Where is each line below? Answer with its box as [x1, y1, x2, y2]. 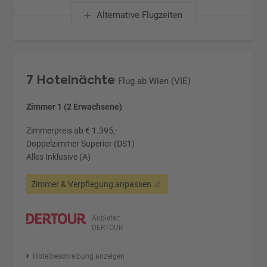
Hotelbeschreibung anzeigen [32, 252, 125, 260]
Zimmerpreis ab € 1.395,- [26, 125, 118, 135]
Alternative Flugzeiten [96, 9, 182, 20]
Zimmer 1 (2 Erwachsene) [26, 101, 123, 111]
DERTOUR [92, 223, 123, 232]
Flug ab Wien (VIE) [118, 75, 191, 86]
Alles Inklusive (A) [26, 151, 91, 162]
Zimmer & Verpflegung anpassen [31, 179, 152, 189]
